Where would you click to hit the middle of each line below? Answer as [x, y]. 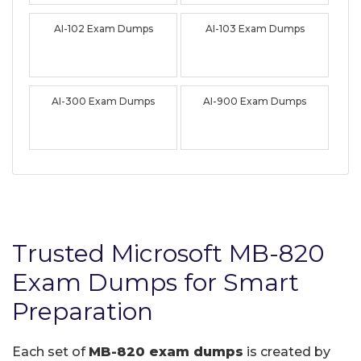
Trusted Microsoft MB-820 [168, 253]
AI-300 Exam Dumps [104, 101]
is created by [287, 351]
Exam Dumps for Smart [156, 282]
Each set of [50, 351]
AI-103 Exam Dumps [255, 28]
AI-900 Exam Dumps [255, 101]
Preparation [83, 311]
